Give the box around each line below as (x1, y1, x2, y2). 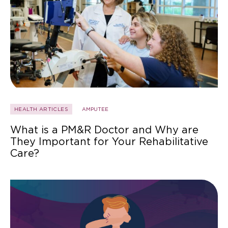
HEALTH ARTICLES (14, 106, 68, 112)
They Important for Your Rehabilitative (10, 135, 208, 148)
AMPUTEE (82, 106, 108, 112)
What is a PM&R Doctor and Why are (10, 124, 198, 136)
